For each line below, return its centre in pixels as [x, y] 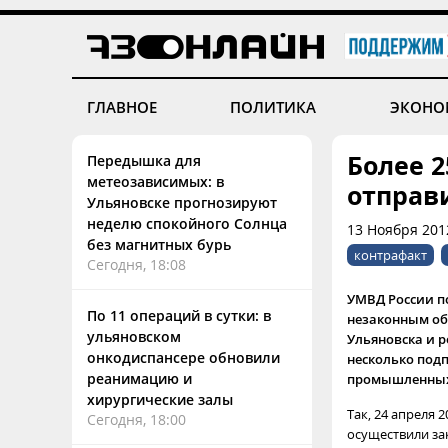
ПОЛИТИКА [273, 107]
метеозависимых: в [155, 181]
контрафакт [390, 255]
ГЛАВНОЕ [122, 107]
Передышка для [144, 160]
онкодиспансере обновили [183, 357]
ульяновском [134, 336]
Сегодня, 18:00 [136, 419]
